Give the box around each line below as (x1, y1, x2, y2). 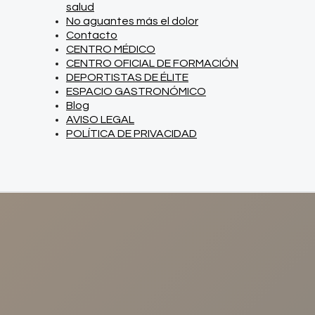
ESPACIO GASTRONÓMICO (66, 86, 206, 97)
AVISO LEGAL (66, 114, 134, 125)
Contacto (66, 30, 117, 41)
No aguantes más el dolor (66, 15, 198, 27)
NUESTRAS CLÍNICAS (94, 270, 221, 297)
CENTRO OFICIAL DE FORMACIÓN (66, 58, 238, 69)
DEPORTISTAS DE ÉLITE (66, 72, 188, 83)
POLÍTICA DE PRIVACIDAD (66, 128, 197, 139)
